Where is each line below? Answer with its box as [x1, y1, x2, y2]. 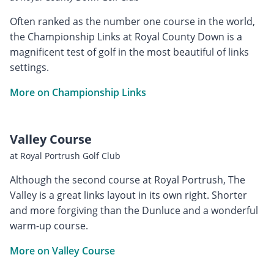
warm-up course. [10, 218, 88, 232]
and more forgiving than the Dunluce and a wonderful [10, 203, 258, 217]
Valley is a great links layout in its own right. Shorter [10, 188, 247, 202]
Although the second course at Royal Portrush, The [10, 172, 245, 187]
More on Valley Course [10, 243, 115, 257]
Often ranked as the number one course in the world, [10, 14, 255, 28]
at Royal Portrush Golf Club [10, 149, 120, 161]
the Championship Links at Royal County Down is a [10, 29, 242, 43]
